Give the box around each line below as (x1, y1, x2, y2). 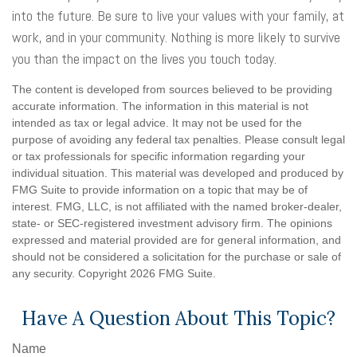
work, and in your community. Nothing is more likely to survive (12, 28, 340, 46)
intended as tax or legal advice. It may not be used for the (12, 116, 302, 129)
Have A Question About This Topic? (22, 306, 335, 331)
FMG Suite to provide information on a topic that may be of (12, 183, 308, 196)
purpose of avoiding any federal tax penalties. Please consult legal (12, 133, 345, 146)
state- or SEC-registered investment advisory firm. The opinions (12, 217, 332, 229)
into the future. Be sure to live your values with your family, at (12, 6, 344, 25)
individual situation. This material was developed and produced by (12, 167, 343, 179)
